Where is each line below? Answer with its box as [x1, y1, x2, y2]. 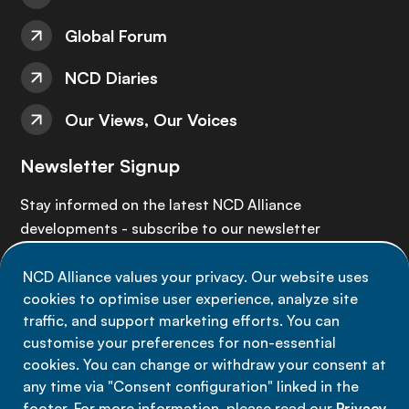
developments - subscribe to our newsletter [20, 219, 320, 237]
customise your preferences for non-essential [23, 333, 336, 351]
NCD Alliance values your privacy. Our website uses [23, 267, 369, 286]
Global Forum [65, 26, 167, 46]
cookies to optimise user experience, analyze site [23, 289, 358, 308]
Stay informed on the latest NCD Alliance [20, 195, 301, 214]
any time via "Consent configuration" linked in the [23, 377, 359, 395]
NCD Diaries [65, 68, 158, 88]
